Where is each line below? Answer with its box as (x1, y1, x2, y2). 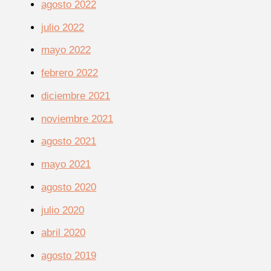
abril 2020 (41, 227, 85, 239)
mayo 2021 (41, 158, 91, 171)
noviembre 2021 (41, 113, 113, 125)
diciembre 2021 (41, 90, 110, 102)
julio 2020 (41, 204, 84, 216)
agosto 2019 (41, 250, 96, 262)
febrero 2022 (41, 67, 98, 79)
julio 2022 (41, 21, 84, 33)
